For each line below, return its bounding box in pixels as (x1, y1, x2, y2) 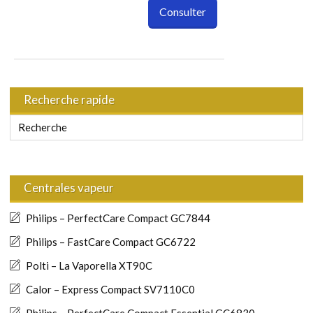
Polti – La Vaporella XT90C (26, 259, 152, 272)
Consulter (159, 5, 206, 19)
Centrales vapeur (24, 180, 114, 195)
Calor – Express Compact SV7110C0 (26, 282, 195, 296)
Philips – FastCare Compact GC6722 (26, 235, 196, 248)
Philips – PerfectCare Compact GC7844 (26, 211, 210, 224)
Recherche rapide (24, 92, 115, 107)
